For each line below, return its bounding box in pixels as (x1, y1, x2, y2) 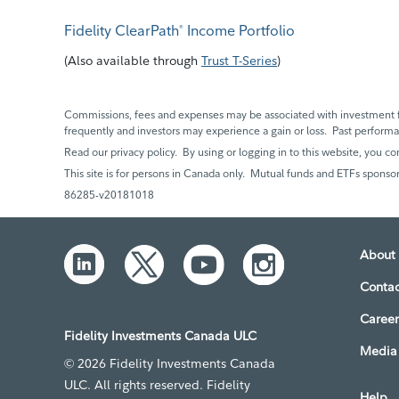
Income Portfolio (183, 21, 295, 39)
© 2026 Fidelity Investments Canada (64, 355, 275, 371)
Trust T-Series (201, 53, 277, 69)
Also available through (68, 53, 198, 69)
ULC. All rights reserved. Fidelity (64, 377, 250, 393)
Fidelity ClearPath (64, 21, 179, 39)
